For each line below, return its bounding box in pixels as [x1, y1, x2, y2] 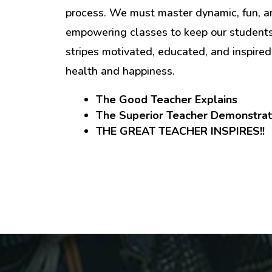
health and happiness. [65, 64, 175, 79]
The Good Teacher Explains [95, 92, 237, 107]
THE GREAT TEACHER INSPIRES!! [95, 124, 265, 139]
